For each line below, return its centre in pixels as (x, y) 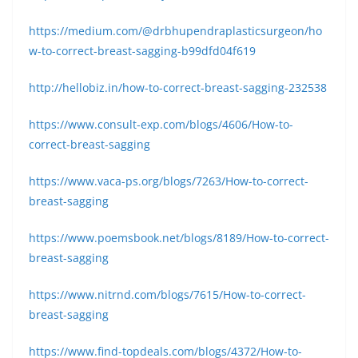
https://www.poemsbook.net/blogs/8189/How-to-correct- (179, 238)
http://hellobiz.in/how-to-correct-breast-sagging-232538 (178, 88)
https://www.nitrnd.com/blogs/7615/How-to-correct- (167, 294)
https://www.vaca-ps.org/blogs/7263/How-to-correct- (169, 181)
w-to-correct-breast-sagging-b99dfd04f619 (142, 51)
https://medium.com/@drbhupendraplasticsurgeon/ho (175, 31)
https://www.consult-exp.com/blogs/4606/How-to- (161, 124)
